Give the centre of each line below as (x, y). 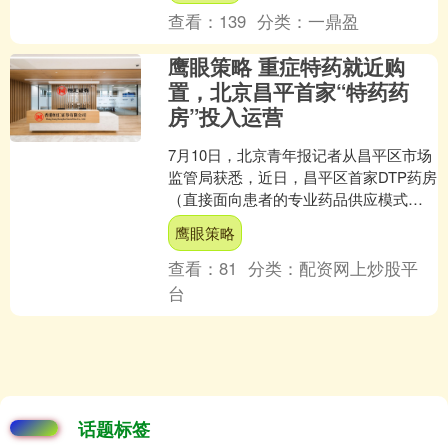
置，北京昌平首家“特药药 (289, 91)
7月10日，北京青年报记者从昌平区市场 (300, 155)
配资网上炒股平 (359, 268)
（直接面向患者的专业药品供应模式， (296, 199)
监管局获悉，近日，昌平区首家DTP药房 (303, 177)
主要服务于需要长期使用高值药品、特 (296, 221)
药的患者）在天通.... (236, 243)
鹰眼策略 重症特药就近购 (287, 66)
